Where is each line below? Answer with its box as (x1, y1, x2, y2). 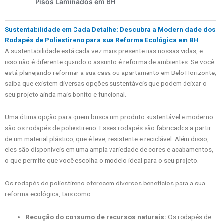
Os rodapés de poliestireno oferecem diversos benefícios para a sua (5, 179, 205, 187)
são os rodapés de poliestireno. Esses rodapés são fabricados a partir (5, 123, 211, 132)
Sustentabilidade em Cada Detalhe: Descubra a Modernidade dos (5, 25, 216, 33)
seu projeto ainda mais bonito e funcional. (5, 90, 126, 98)
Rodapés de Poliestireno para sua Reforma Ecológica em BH (5, 36, 199, 44)
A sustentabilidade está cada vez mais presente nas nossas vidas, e (5, 46, 203, 55)
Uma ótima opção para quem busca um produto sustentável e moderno (5, 112, 213, 121)
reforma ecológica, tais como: (5, 189, 92, 198)
